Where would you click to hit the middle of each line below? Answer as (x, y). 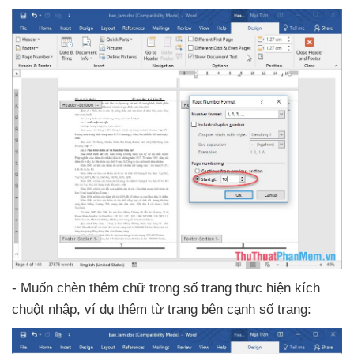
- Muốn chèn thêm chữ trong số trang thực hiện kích (166, 288)
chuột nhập (44, 310)
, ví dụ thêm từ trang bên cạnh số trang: (194, 310)
